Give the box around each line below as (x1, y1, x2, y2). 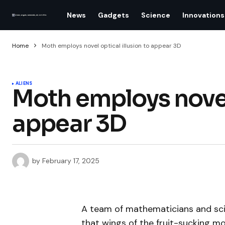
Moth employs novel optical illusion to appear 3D (42, 42, 181, 50)
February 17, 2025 (42, 156, 99, 165)
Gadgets (98, 10, 129, 20)
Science (141, 10, 170, 20)
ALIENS (16, 80, 33, 86)
